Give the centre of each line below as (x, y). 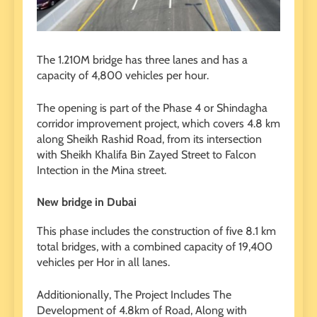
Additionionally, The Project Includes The (134, 295)
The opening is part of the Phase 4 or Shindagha (152, 108)
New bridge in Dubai (87, 202)
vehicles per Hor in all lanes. (103, 263)
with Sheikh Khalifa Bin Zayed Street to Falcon (146, 154)
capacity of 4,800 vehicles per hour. (123, 75)
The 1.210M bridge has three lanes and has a (142, 59)
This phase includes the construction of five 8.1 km (156, 231)
